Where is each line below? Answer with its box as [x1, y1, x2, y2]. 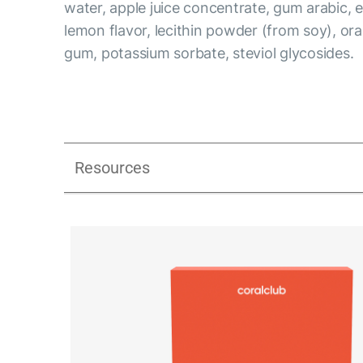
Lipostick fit [147, 220, 218, 236]
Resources [75, 158, 151, 177]
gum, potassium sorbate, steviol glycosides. [64, 45, 354, 62]
